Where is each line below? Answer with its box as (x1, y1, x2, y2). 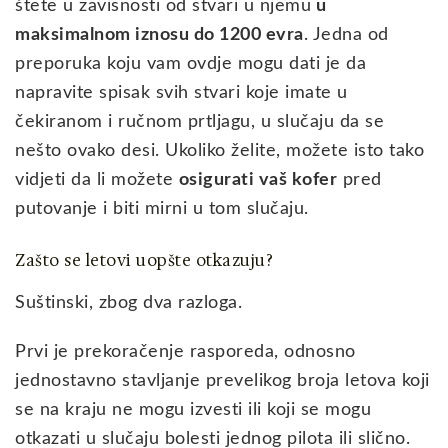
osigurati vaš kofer (178, 170, 337, 189)
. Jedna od (303, 25, 389, 44)
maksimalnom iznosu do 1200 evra (15, 25, 304, 44)
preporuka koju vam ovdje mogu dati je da (15, 54, 366, 73)
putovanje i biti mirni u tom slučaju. (15, 199, 309, 218)
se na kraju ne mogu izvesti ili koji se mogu (15, 400, 371, 419)
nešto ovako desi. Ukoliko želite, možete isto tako (15, 141, 424, 160)
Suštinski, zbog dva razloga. (15, 293, 242, 312)
